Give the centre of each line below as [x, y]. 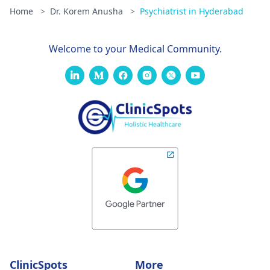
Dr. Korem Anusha [88, 11]
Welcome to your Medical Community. [135, 49]
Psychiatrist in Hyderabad [192, 11]
